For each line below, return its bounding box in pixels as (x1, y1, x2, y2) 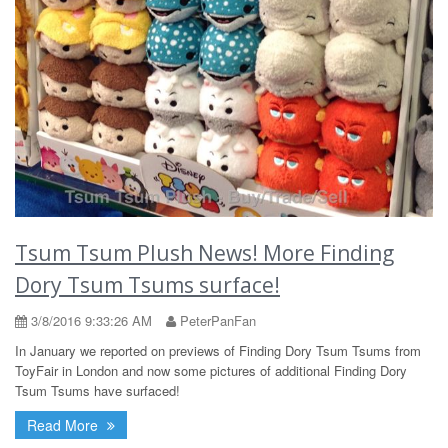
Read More (27, 414, 102, 435)
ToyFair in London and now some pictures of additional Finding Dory (15, 360, 407, 380)
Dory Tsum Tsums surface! (15, 270, 280, 299)
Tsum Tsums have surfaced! (15, 380, 180, 400)
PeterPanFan (176, 310, 256, 330)
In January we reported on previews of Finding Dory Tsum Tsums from (15, 340, 421, 360)
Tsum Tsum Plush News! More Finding (15, 238, 394, 267)
